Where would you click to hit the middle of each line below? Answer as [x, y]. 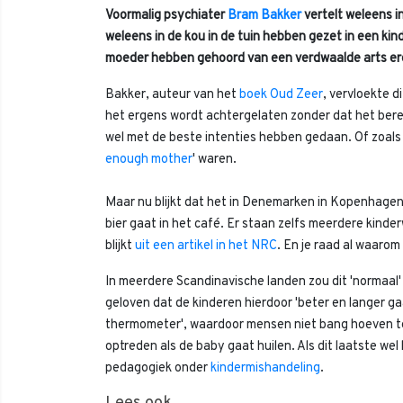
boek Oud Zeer [281, 95]
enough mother [149, 160]
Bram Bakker [264, 16]
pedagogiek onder [158, 368]
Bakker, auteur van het [172, 95]
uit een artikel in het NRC [206, 246]
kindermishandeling [265, 368]
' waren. [215, 160]
